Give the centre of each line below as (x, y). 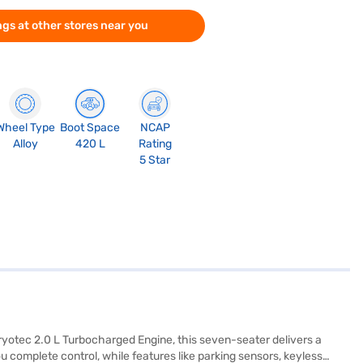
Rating (155, 144)
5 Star (155, 160)
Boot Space (90, 128)
